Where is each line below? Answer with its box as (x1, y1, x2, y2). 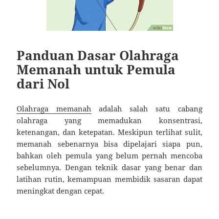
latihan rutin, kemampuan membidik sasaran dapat (17, 174, 202, 184)
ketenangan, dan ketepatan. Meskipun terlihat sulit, (17, 127, 202, 137)
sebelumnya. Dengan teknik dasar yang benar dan (17, 162, 202, 172)
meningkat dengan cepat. (17, 185, 105, 196)
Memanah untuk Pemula (17, 60, 176, 78)
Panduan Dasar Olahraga (17, 46, 179, 64)
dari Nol (17, 74, 70, 92)
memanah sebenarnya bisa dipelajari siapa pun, (17, 138, 202, 149)
